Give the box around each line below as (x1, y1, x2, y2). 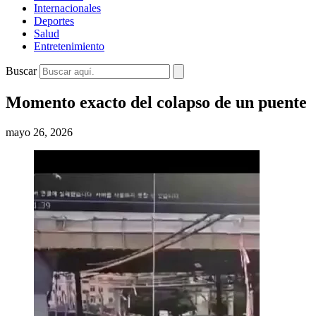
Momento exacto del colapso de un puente (6, 92, 307, 111)
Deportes (34, 15, 74, 27)
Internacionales (34, 2, 101, 14)
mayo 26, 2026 (6, 126, 73, 138)
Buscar (6, 65, 37, 77)
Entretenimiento (34, 40, 104, 52)
